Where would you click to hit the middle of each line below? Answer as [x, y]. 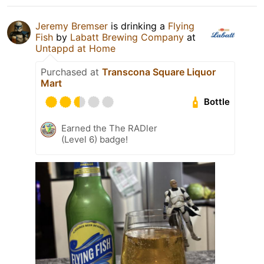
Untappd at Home [75, 48]
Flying [181, 26]
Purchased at [71, 72]
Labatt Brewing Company [127, 37]
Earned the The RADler [109, 128]
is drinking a [138, 26]
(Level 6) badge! [95, 139]
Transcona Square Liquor [159, 72]
